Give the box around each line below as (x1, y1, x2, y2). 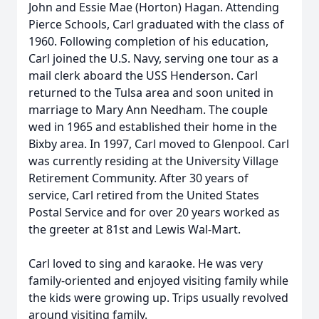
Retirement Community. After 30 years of (28, 170, 249, 186)
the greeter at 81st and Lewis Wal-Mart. (28, 221, 241, 237)
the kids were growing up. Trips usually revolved (28, 290, 288, 305)
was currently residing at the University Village (28, 153, 278, 169)
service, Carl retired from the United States (28, 187, 259, 203)
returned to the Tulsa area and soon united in (28, 85, 273, 100)
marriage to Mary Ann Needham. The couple (28, 102, 268, 117)
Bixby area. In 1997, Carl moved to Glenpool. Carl (28, 136, 289, 152)
